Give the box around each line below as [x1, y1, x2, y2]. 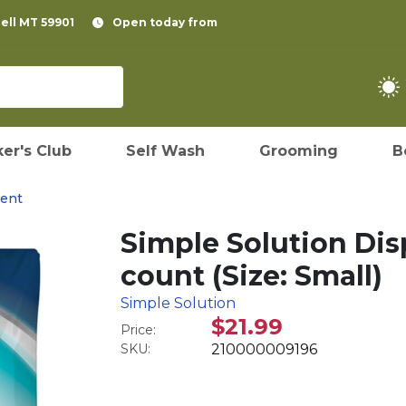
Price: [121, 322, 157, 338]
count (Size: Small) [121, 259, 383, 293]
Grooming [259, 142, 338, 159]
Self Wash [126, 142, 205, 159]
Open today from [112, 15, 217, 29]
